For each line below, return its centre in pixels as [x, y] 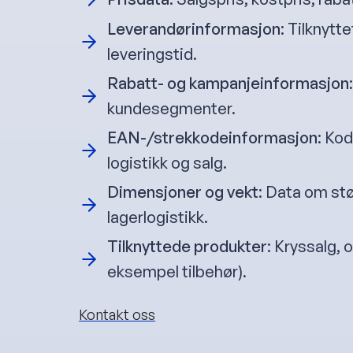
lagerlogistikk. [158, 217]
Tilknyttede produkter [188, 247]
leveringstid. [152, 54]
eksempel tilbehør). [177, 272]
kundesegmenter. [172, 109]
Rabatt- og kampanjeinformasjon [229, 84]
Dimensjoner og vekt [183, 192]
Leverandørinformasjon [194, 29]
